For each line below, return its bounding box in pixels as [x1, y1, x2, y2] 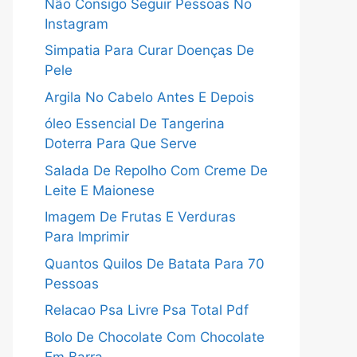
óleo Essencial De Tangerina [45, 116, 225, 131]
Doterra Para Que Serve [45, 135, 197, 151]
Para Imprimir [45, 229, 129, 245]
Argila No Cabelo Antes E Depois [45, 88, 254, 105]
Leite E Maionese [45, 182, 155, 198]
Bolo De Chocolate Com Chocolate [45, 328, 265, 345]
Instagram [45, 15, 108, 32]
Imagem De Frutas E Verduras [45, 209, 236, 225]
